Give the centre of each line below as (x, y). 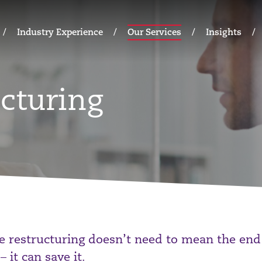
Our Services (154, 32)
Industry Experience (60, 32)
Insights (224, 32)
